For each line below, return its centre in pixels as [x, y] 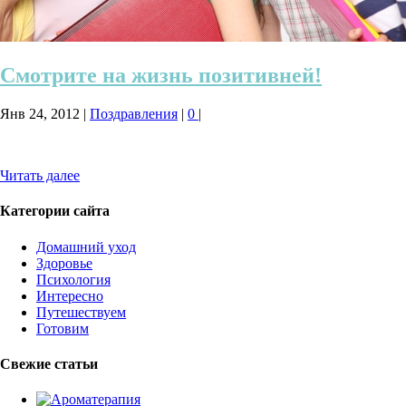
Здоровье [64, 263]
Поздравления [134, 114]
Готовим [63, 328]
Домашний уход [86, 246]
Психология [73, 279]
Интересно [70, 295]
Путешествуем [81, 312]
